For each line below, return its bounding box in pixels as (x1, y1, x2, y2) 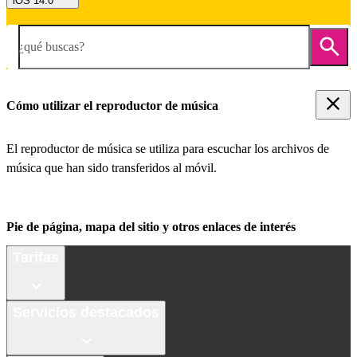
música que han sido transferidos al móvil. (6, 161, 217, 175)
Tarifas (13, 249, 59, 265)
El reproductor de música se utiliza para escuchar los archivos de (6, 142, 329, 156)
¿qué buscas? (18, 39, 84, 53)
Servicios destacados (13, 304, 159, 320)
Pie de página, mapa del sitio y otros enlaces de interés (6, 220, 296, 234)
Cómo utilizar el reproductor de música (6, 98, 218, 112)
